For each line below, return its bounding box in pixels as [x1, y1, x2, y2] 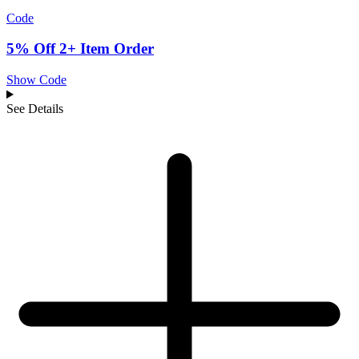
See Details [6, 102, 63, 116]
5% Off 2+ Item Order [6, 40, 154, 58]
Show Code [6, 73, 67, 87]
